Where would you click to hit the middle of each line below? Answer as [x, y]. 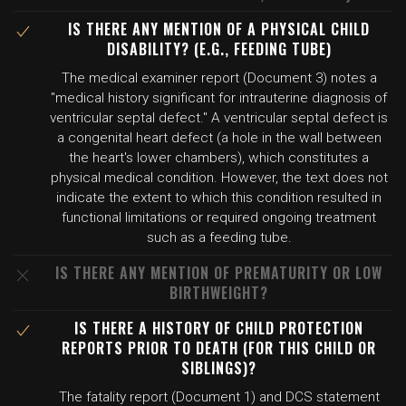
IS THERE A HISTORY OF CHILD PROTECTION [219, 328]
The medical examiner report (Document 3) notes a [219, 78]
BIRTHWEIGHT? [219, 293]
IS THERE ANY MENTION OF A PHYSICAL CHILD [219, 29]
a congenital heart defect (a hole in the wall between [219, 138]
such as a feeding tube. [219, 237]
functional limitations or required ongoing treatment [219, 217]
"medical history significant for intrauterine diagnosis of [219, 98]
